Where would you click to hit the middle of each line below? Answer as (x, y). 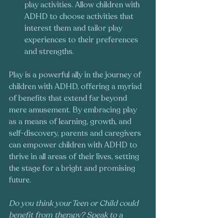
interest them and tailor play (74, 28)
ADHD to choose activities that (80, 17)
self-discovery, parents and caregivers (76, 134)
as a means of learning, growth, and (71, 122)
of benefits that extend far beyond (69, 99)
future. (20, 180)
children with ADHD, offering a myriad (76, 87)
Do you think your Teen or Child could (74, 204)
